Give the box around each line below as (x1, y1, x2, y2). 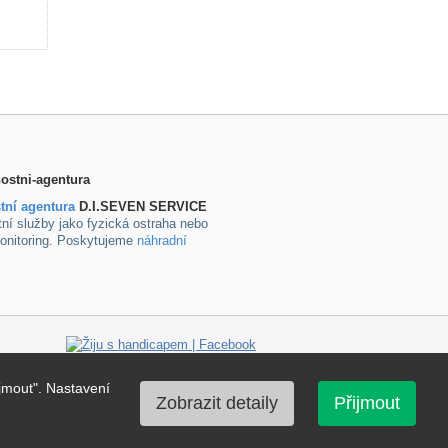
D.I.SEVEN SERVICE (75, 199, 207, 214)
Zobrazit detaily (156, 393, 278, 413)
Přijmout (334, 393, 400, 413)
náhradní (137, 233, 187, 248)
